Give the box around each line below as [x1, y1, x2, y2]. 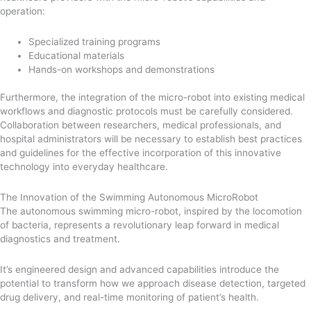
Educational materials [28, 49, 125, 61]
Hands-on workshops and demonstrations [28, 63, 215, 75]
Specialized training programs [28, 35, 161, 47]
